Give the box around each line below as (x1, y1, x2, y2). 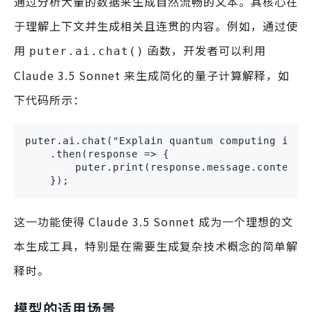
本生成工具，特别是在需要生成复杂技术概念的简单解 (14, 237, 298, 255)
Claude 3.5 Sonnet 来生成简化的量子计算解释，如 (14, 67, 290, 84)
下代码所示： (14, 91, 85, 109)
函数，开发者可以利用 (144, 42, 266, 59)
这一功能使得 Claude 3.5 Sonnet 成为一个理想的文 (14, 213, 293, 231)
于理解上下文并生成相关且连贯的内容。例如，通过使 (14, 17, 298, 35)
